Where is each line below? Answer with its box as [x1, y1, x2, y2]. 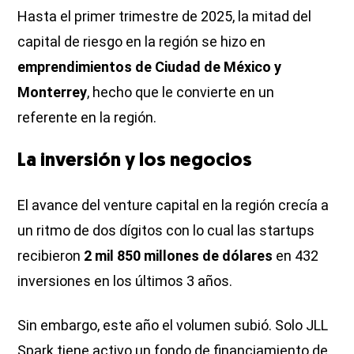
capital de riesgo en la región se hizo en [17, 32, 266, 50]
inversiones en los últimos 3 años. [17, 272, 233, 289]
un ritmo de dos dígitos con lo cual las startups [17, 221, 315, 239]
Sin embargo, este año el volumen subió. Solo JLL [17, 316, 329, 333]
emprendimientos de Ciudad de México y [17, 58, 282, 75]
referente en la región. [17, 108, 157, 126]
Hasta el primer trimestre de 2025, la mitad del [17, 7, 312, 24]
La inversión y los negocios [17, 151, 253, 171]
